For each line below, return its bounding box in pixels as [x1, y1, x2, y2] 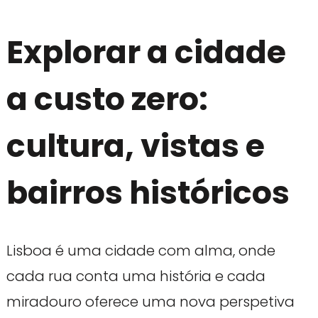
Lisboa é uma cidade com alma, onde [6, 241, 275, 261]
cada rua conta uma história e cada [6, 266, 265, 287]
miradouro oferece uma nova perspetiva [6, 292, 295, 312]
